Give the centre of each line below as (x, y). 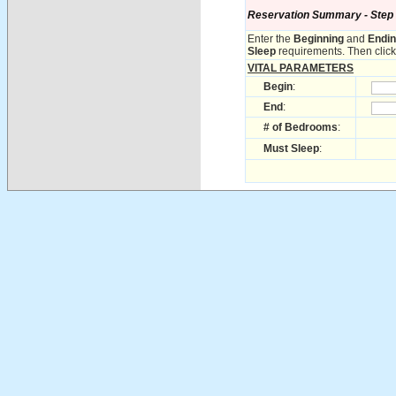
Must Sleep (291, 148)
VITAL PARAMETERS (301, 68)
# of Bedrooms (301, 127)
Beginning (319, 39)
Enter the (270, 39)
